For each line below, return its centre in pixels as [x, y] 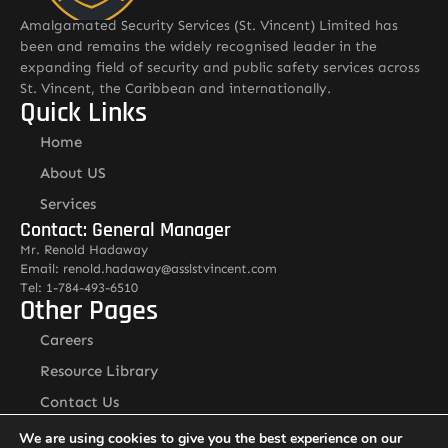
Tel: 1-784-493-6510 [79, 287]
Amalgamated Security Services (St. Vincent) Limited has [209, 25]
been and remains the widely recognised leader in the [198, 46]
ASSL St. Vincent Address [122, 427]
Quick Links [83, 112]
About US [73, 172]
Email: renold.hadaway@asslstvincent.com [148, 268]
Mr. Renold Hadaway [84, 249]
